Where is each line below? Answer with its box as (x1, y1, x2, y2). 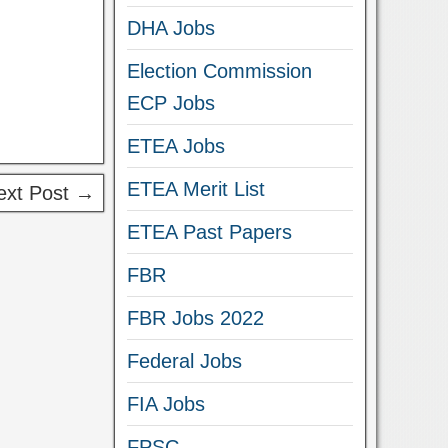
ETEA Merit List (127, 178, 266, 200)
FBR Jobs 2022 (127, 307, 265, 329)
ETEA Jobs (127, 135, 226, 157)
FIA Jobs (127, 393, 206, 415)
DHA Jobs (127, 17, 216, 39)
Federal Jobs (127, 350, 243, 372)
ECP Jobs (127, 92, 216, 114)
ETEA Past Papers (127, 221, 293, 243)
